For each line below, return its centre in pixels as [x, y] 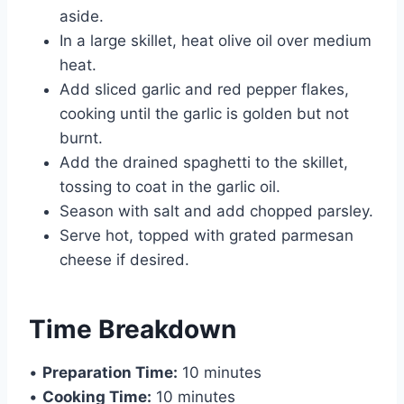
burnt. [81, 138]
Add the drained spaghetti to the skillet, [204, 162]
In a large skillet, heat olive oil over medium [216, 40]
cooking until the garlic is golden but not [204, 113]
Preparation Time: [110, 372]
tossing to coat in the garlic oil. [170, 186]
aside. [82, 16]
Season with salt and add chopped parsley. [216, 211]
